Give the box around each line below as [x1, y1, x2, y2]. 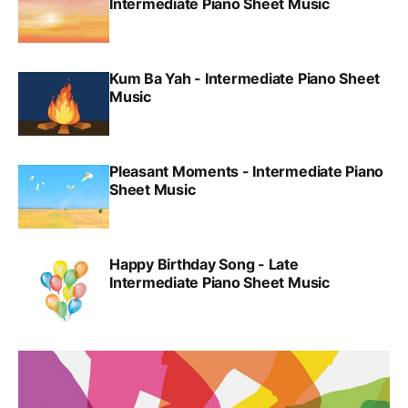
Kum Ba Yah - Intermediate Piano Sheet [109, 69, 381, 88]
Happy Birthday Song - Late [109, 255, 299, 274]
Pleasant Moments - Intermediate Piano [109, 162, 384, 181]
